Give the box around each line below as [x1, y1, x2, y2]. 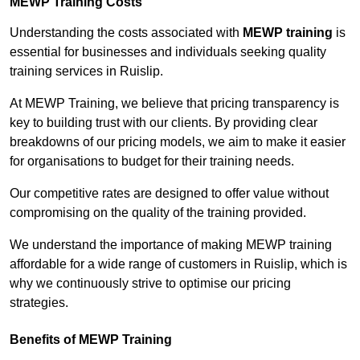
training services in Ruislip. [10, 64, 163, 79]
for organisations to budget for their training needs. [10, 154, 294, 169]
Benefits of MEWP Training [10, 333, 172, 347]
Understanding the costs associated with [10, 26, 243, 40]
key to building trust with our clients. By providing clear [10, 116, 317, 130]
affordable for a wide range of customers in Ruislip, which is [10, 257, 347, 272]
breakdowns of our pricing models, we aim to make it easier [10, 135, 346, 149]
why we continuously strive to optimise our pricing [10, 276, 291, 291]
